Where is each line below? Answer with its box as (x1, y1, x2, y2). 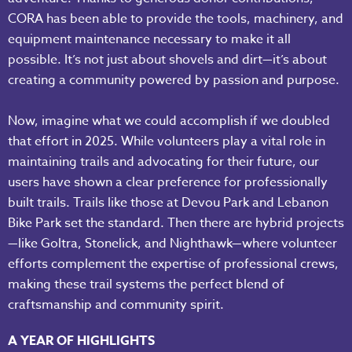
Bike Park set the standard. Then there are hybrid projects (8, 214, 344, 233)
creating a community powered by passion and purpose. (8, 71, 339, 90)
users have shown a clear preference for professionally (8, 173, 328, 192)
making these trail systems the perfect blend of (8, 275, 284, 295)
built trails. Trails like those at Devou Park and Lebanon (8, 193, 328, 213)
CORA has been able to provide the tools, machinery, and (8, 9, 343, 29)
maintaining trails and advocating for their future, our (8, 152, 319, 172)
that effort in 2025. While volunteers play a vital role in (8, 132, 325, 152)
